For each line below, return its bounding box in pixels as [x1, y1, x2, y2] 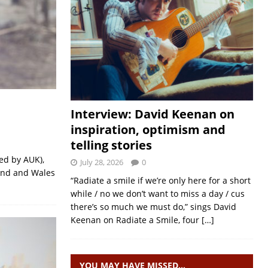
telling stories [70, 137, 152, 153]
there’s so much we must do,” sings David [70, 201, 236, 212]
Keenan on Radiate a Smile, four [70, 214, 202, 226]
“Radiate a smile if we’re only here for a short [70, 175, 251, 186]
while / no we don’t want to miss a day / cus [70, 188, 245, 199]
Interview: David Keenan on [70, 106, 234, 122]
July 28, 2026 [80, 157, 123, 167]
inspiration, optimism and [70, 121, 226, 138]
